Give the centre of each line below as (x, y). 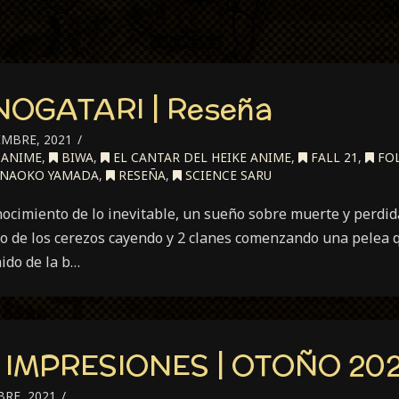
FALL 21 (333, 157)
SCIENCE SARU (227, 175)
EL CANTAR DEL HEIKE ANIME (200, 157)
